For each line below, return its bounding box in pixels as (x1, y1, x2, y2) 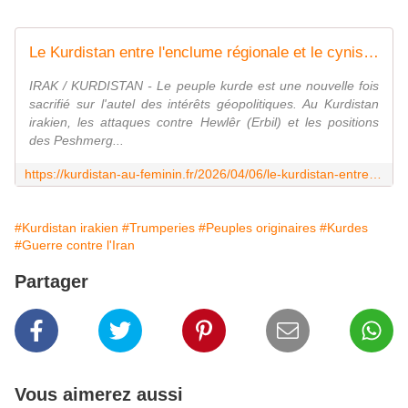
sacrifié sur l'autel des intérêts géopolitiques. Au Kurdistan (29, 97, 379, 112)
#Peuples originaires (199, 220, 316, 236)
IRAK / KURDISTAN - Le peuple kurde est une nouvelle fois (29, 78, 379, 94)
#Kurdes (320, 220, 368, 236)
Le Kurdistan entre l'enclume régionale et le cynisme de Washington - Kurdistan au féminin (363, 44, 379, 62)
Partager (15, 271, 88, 292)
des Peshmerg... (29, 133, 124, 148)
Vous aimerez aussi (15, 384, 183, 405)
